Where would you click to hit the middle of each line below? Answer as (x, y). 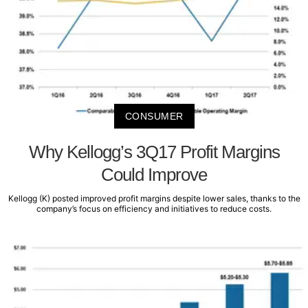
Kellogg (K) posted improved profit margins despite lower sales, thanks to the (154, 198)
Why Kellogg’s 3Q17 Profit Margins (154, 152)
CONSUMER (154, 116)
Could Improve (154, 174)
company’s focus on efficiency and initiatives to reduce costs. (154, 208)
